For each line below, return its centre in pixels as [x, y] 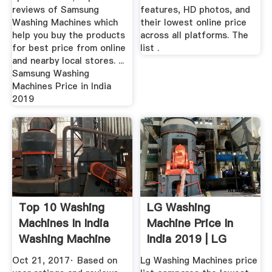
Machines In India [63, 223]
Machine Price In [190, 223]
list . [150, 48]
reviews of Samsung [55, 9]
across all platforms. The [195, 35]
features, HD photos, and [195, 9]
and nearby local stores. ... [68, 60]
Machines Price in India [61, 86]
